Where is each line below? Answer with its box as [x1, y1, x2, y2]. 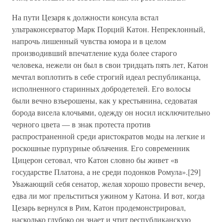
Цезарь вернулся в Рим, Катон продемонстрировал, [12, 202, 186, 213]
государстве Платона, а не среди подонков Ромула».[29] [12, 166, 201, 177]
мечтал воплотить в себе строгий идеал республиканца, [12, 71, 201, 82]
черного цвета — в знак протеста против [12, 119, 151, 129]
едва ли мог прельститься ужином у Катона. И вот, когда [12, 190, 205, 201]
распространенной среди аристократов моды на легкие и [12, 131, 205, 141]
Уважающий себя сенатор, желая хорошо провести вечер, [12, 178, 205, 189]
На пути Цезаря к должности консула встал [12, 12, 159, 22]
